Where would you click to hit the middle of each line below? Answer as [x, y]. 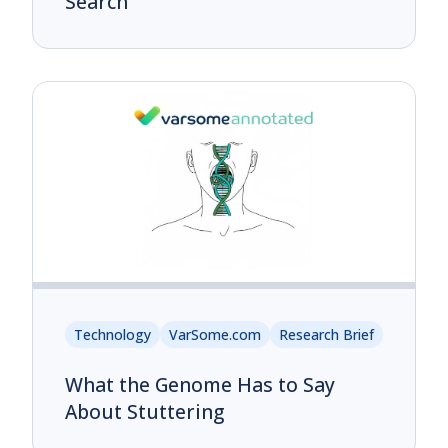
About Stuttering [144, 412]
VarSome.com [215, 335]
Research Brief [326, 335]
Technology [112, 335]
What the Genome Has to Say [200, 385]
